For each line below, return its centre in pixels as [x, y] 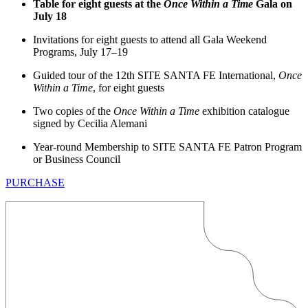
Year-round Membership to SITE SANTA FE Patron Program [167, 146]
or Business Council [77, 159]
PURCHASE [35, 182]
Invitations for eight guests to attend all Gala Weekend [150, 39]
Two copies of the [73, 111]
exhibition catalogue [244, 111]
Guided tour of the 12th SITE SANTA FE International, [156, 75]
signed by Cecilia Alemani [90, 123]
